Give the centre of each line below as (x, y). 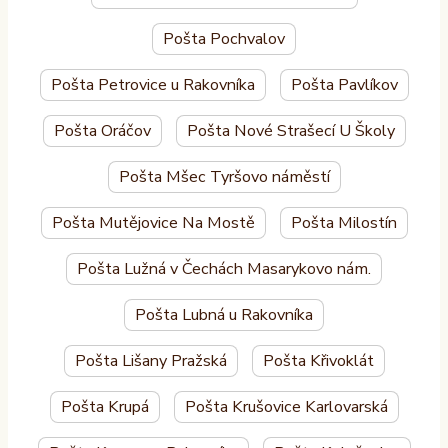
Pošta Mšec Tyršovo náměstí (224, 177)
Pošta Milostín (343, 223)
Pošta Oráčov (102, 131)
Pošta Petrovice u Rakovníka (152, 85)
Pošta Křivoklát (318, 361)
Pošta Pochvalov (224, 39)
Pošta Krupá (104, 407)
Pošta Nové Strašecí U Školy (290, 131)
